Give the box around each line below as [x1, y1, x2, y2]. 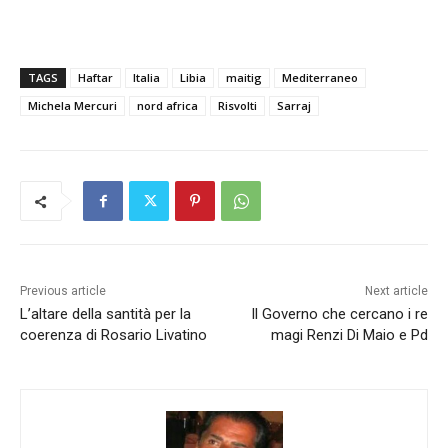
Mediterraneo [282, 70, 358, 86]
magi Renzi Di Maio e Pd [270, 326, 428, 345]
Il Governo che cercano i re [250, 305, 428, 324]
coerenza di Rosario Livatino [20, 326, 207, 345]
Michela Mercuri [28, 98, 117, 114]
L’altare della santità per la [20, 305, 191, 324]
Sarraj [277, 98, 311, 114]
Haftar [78, 70, 113, 86]
